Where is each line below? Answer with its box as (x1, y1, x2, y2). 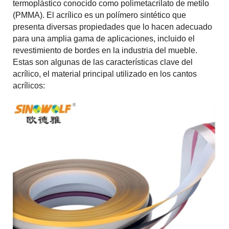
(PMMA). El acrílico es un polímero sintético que (13, 10, 186, 19)
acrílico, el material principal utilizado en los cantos (13, 69, 197, 78)
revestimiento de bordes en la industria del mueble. (13, 45, 197, 55)
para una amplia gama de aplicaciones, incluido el (13, 34, 195, 43)
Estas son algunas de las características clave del (13, 57, 193, 66)
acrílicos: (13, 81, 45, 90)
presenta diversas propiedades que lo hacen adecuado (13, 22, 212, 31)
